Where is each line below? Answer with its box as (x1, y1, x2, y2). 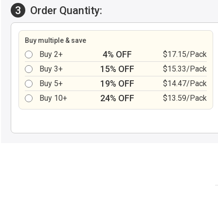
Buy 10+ (39, 93, 67, 103)
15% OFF (100, 64, 134, 74)
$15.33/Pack (163, 64, 207, 73)
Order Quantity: (28, 4, 102, 17)
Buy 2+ (39, 50, 63, 59)
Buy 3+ (39, 64, 63, 73)
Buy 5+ (39, 79, 63, 88)
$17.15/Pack (163, 50, 207, 59)
